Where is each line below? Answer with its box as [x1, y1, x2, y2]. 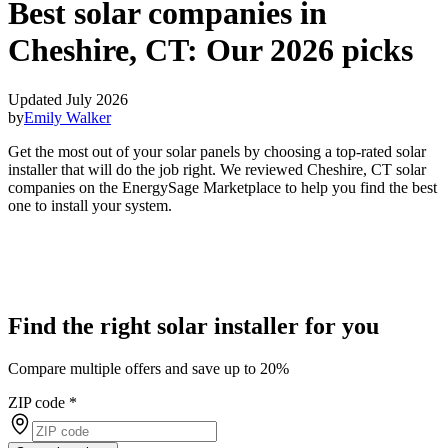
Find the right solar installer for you [8, 312, 379, 339]
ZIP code [8, 393, 65, 411]
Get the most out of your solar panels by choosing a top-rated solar [8, 142, 426, 160]
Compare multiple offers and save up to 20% [8, 359, 289, 377]
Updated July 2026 [8, 90, 128, 108]
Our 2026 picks [206, 32, 413, 69]
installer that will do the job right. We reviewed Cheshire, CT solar [8, 160, 426, 178]
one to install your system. [8, 196, 172, 214]
